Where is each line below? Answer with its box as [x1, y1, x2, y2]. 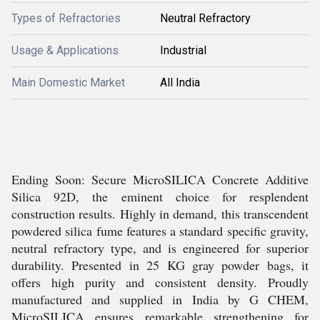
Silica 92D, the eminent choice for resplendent [11, 187, 309, 205]
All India [160, 75, 200, 89]
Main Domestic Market [11, 75, 125, 89]
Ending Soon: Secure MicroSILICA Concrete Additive [11, 170, 309, 188]
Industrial [160, 43, 206, 57]
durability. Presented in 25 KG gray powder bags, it [11, 256, 309, 274]
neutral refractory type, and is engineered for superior [11, 239, 309, 256]
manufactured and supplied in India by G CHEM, [11, 290, 309, 308]
